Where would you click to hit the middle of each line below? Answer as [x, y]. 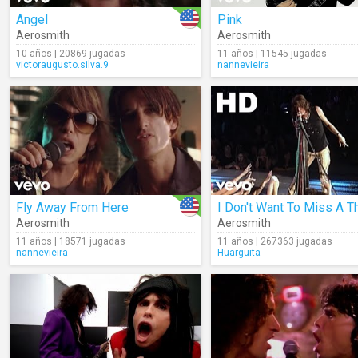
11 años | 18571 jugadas [71, 241]
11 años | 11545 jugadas [272, 54]
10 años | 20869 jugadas [71, 54]
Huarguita [239, 253]
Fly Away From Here [72, 207]
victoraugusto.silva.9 [62, 65]
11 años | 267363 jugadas [275, 241]
